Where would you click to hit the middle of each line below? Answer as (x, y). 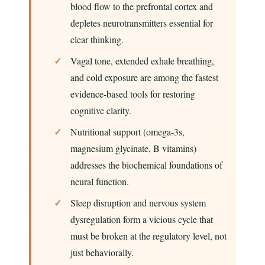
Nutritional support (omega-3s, (127, 132)
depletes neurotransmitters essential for (141, 23)
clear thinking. (97, 40)
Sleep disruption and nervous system (138, 203)
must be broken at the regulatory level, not (148, 236)
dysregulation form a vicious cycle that (141, 219)
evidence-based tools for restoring (132, 94)
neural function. (99, 182)
